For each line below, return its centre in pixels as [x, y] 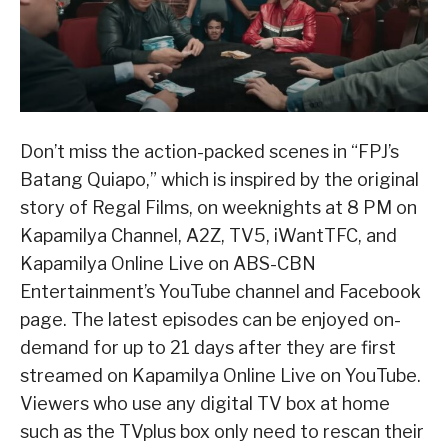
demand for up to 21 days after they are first [208, 347]
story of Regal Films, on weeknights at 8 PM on [218, 207]
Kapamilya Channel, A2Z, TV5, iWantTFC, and [208, 235]
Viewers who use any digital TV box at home [205, 403]
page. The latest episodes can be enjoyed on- [210, 319]
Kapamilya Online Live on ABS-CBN [168, 263]
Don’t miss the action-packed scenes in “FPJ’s [209, 151]
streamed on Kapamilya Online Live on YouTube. [220, 375]
